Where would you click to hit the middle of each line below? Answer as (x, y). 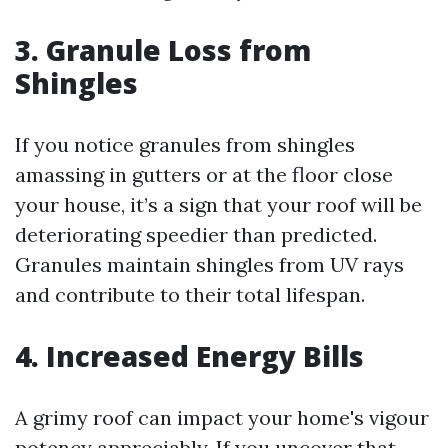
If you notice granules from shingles (185, 144)
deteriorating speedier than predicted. (196, 234)
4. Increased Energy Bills (189, 356)
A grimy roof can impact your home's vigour (222, 417)
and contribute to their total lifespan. (190, 294)
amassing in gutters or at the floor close (204, 174)
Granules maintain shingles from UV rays (209, 264)
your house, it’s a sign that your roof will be (218, 204)
